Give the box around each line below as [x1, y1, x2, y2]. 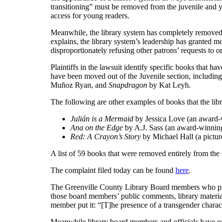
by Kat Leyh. [147, 80, 191, 89]
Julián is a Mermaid [70, 114, 133, 123]
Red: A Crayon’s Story [70, 132, 141, 141]
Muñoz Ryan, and [51, 80, 109, 89]
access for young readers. [51, 11, 129, 20]
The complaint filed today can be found [51, 166, 175, 174]
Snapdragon [109, 80, 147, 89]
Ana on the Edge [70, 123, 123, 132]
